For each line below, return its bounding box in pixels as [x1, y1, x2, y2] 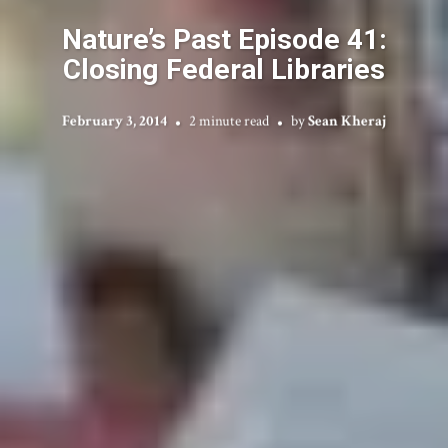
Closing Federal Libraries [63, 52, 385, 85]
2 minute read [189, 111, 269, 130]
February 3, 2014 [62, 111, 167, 130]
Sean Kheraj [308, 111, 386, 130]
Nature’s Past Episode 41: [61, 22, 387, 55]
